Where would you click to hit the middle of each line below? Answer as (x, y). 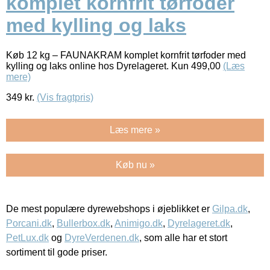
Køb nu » (135, 165)
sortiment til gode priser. (57, 252)
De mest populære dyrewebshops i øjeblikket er (109, 209)
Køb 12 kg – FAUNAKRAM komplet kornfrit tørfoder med (126, 55)
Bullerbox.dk (83, 223)
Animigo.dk (139, 223)
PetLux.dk (27, 237)
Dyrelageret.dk (199, 223)
